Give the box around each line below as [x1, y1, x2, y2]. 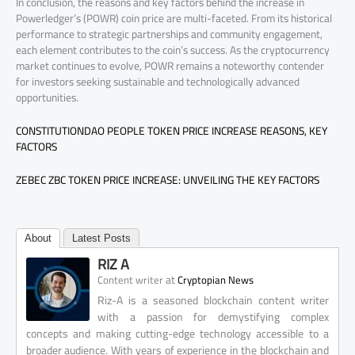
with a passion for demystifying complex [97, 306, 329, 327]
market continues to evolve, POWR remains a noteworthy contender [16, 55, 324, 76]
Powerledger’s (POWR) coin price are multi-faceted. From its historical [16, 7, 332, 29]
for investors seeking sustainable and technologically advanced [16, 71, 300, 92]
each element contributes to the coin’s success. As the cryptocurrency [16, 39, 330, 60]
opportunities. [16, 86, 78, 108]
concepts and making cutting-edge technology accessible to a [26, 323, 329, 344]
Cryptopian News [177, 269, 254, 289]
